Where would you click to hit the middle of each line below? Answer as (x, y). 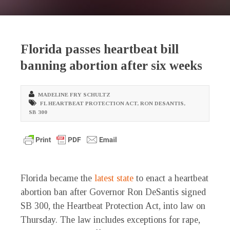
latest (104, 178)
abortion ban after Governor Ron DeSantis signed (113, 192)
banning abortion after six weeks (111, 66)
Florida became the (57, 178)
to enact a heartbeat (171, 178)
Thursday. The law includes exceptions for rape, (110, 220)
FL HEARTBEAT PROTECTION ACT (89, 103)
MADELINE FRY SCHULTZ (74, 95)
